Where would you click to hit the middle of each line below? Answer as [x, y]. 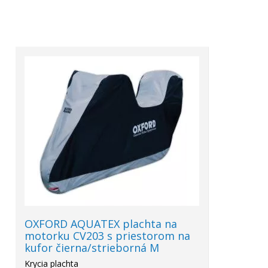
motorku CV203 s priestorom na [107, 236]
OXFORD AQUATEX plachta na [101, 224]
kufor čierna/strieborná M [92, 248]
